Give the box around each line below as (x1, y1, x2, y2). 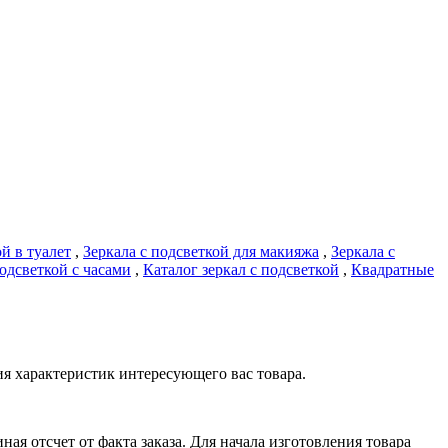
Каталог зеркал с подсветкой (143, 261, 339, 279)
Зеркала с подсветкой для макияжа (83, 243, 319, 261)
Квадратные (351, 261, 434, 279)
